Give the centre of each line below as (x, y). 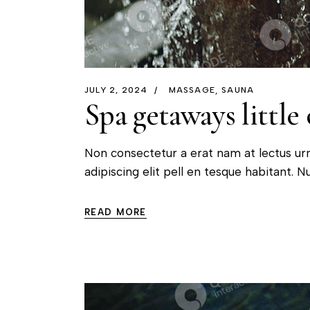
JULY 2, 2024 (116, 90)
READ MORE (116, 212)
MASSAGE (192, 90)
